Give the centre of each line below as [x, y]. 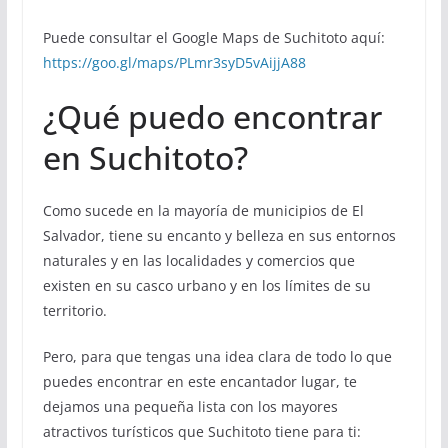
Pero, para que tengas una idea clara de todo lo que [217, 357]
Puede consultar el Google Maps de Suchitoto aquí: [213, 38]
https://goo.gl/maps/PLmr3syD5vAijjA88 [174, 63]
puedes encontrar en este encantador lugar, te [199, 382]
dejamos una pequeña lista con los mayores [190, 407]
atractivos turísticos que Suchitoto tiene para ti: [201, 432]
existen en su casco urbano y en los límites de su [206, 286]
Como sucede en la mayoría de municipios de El [203, 211]
